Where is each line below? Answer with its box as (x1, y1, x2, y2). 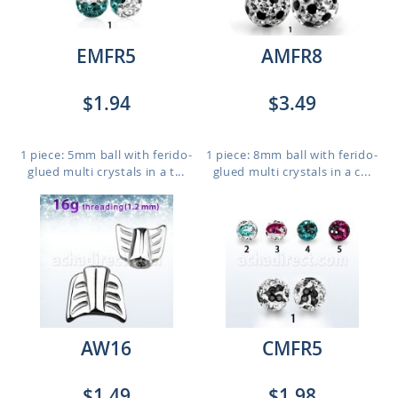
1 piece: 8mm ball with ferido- (205, 147, 378, 163)
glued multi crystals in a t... (28, 163, 185, 179)
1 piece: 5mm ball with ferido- (20, 147, 193, 163)
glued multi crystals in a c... (212, 163, 371, 179)
